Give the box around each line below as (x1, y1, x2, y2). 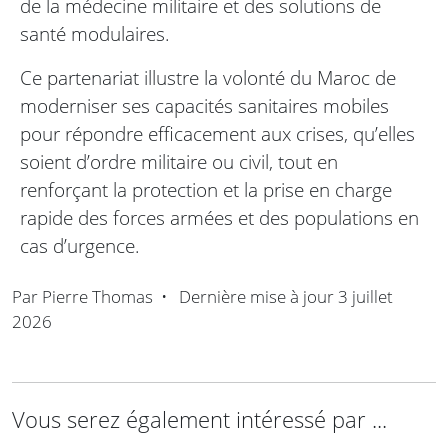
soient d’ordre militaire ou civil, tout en (20, 148, 338, 176)
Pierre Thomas (42, 285, 153, 309)
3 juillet (338, 285, 393, 309)
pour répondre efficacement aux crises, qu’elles (20, 120, 415, 148)
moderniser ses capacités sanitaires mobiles (20, 92, 389, 120)
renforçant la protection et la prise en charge (20, 176, 392, 204)
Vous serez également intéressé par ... (12, 405, 387, 435)
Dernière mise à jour (175, 285, 338, 309)
